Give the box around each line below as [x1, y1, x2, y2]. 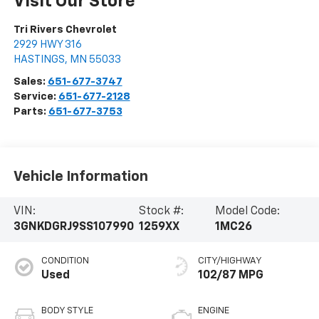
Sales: [13, 76, 48, 88]
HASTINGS [13, 54, 65, 66]
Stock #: [139, 206, 184, 218]
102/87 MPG [198, 270, 263, 282]
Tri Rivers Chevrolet [13, 24, 117, 36]
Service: [13, 91, 58, 103]
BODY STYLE [41, 306, 93, 316]
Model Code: [215, 206, 281, 218]
